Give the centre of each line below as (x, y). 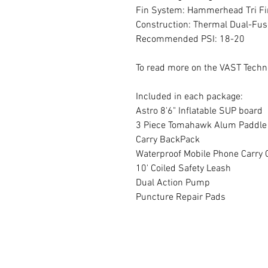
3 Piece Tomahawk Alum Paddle (201, 125)
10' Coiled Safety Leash (183, 168)
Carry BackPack (168, 140)
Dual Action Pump (173, 183)
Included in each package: (189, 97)
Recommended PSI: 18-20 (190, 39)
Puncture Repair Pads (181, 197)
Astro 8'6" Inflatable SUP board (199, 111)
